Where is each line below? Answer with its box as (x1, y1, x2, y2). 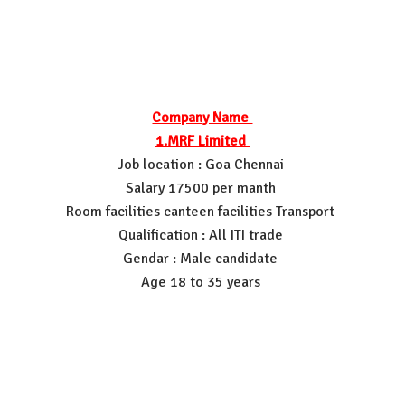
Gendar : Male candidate (123, 249, 282, 268)
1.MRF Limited (155, 131, 250, 150)
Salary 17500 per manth (125, 178, 279, 197)
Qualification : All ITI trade (118, 225, 287, 244)
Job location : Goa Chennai (117, 155, 287, 174)
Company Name (152, 108, 253, 127)
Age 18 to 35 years (140, 272, 264, 291)
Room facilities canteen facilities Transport (66, 202, 339, 221)
